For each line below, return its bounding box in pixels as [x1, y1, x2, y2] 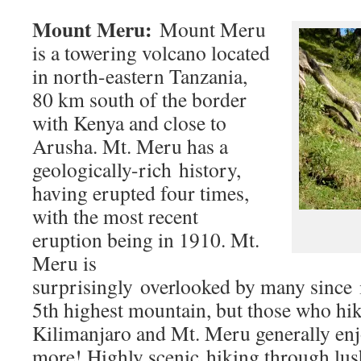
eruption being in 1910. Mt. [32, 225, 259, 253]
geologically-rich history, [32, 155, 241, 183]
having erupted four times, [32, 178, 249, 206]
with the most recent [32, 201, 198, 230]
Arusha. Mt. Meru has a [32, 131, 228, 160]
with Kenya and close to [32, 108, 226, 136]
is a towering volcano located [32, 38, 270, 66]
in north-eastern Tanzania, [32, 61, 247, 89]
